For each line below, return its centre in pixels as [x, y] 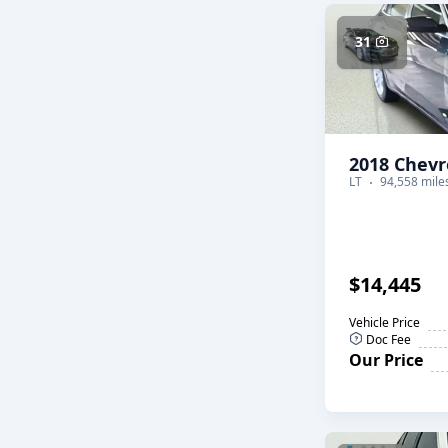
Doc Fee [387, 339]
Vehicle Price [384, 322]
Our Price [386, 360]
